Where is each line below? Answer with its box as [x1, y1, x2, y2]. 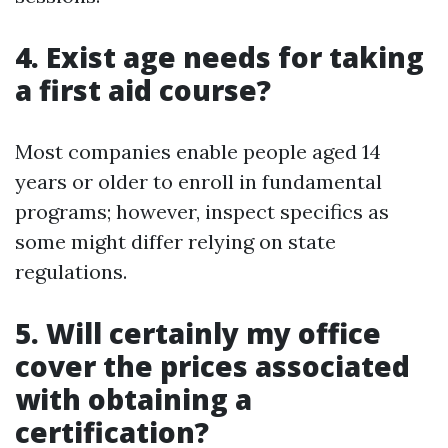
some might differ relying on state [15, 229, 336, 254]
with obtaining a [15, 380, 252, 418]
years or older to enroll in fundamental [15, 169, 382, 194]
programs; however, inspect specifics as [15, 199, 389, 224]
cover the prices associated [15, 347, 410, 385]
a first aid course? [15, 71, 271, 109]
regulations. [15, 259, 127, 284]
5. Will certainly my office [15, 314, 381, 352]
